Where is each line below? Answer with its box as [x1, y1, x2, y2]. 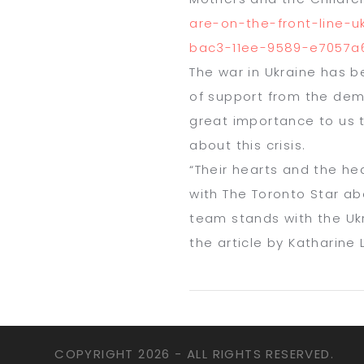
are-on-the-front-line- [189, 15, 353, 32]
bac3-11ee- [189, 39, 268, 57]
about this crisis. [189, 136, 306, 154]
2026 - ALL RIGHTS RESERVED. [138, 344, 335, 362]
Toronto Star [251, 185, 344, 203]
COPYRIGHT [54, 344, 139, 362]
